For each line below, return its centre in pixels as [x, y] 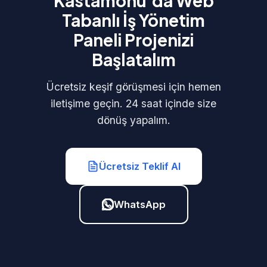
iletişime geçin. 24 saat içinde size [133, 103]
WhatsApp [139, 204]
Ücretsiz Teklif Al [139, 166]
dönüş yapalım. [133, 120]
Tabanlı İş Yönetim [133, 20]
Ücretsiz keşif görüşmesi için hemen [133, 87]
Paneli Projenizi [133, 40]
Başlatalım [133, 59]
